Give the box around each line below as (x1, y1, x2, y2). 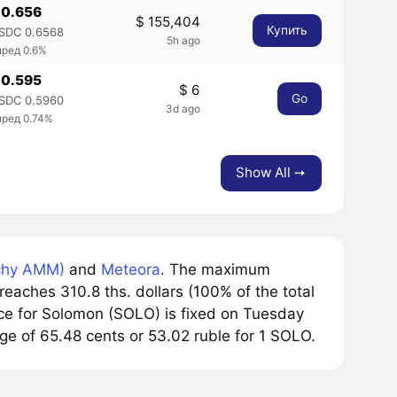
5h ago (166, 34, 200, 48)
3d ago (165, 102, 200, 116)
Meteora (100, 261, 160, 279)
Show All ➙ (236, 164, 307, 182)
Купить (266, 23, 307, 38)
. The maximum (160, 261, 270, 279)
